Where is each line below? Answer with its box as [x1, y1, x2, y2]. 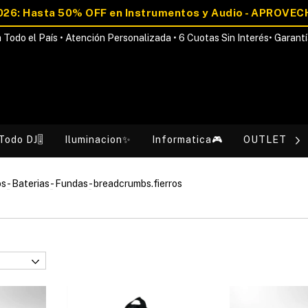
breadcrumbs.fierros [93, 178, 182, 189]
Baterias [12, 178, 49, 189]
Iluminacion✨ [65, 134, 131, 145]
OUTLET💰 [243, 134, 296, 145]
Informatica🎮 [152, 134, 223, 145]
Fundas [55, 178, 88, 189]
